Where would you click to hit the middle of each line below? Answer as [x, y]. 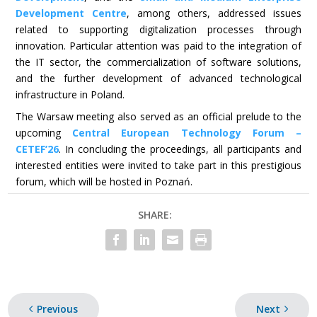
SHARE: [155, 214]
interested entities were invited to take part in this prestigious [158, 166]
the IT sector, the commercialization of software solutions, [158, 62]
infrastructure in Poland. [70, 94]
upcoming [44, 133]
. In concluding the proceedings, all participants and [180, 149]
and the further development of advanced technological [158, 78]
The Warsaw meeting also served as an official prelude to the [158, 117]
